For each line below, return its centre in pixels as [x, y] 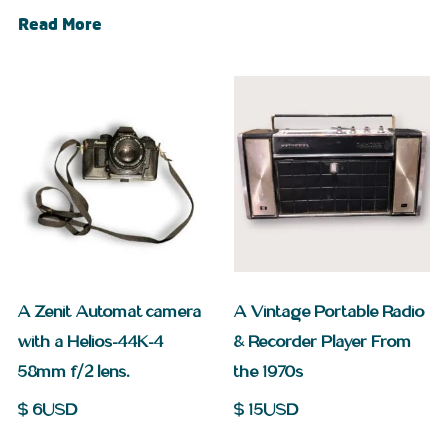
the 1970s [269, 371]
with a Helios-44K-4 [91, 341]
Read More [60, 26]
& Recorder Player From [323, 341]
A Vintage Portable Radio [329, 311]
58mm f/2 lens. [74, 371]
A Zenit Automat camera [110, 311]
